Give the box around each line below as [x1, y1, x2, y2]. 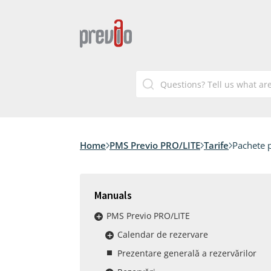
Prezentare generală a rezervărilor [117, 247, 256, 259]
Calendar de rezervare [117, 229, 208, 240]
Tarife [204, 139, 229, 151]
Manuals [94, 188, 132, 202]
